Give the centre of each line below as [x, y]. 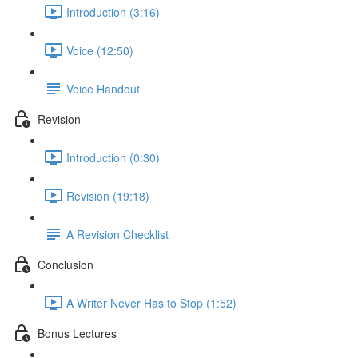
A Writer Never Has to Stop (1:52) [151, 302]
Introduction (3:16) [113, 12]
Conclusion [66, 264]
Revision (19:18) [108, 195]
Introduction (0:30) [113, 157]
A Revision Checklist [117, 234]
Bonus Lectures [77, 333]
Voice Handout [103, 88]
